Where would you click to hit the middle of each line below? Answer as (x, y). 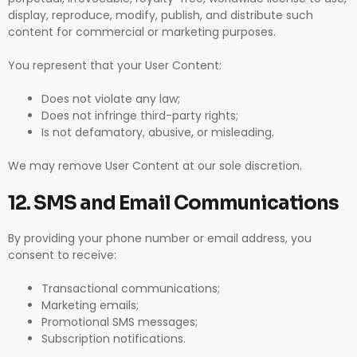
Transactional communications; (131, 288)
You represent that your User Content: (115, 65)
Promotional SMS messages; (120, 322)
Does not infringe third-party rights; (140, 116)
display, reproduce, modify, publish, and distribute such (161, 15)
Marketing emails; (90, 305)
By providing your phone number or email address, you (160, 238)
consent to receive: (62, 255)
